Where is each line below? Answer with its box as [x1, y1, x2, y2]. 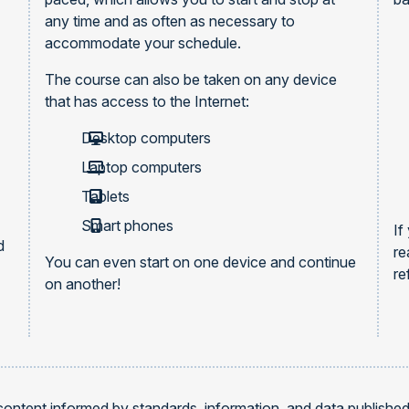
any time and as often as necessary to [44, 12, 295, 30]
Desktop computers [80, 129, 211, 147]
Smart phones [80, 216, 173, 235]
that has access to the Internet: [44, 92, 249, 110]
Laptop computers [80, 158, 202, 176]
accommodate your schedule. [44, 34, 241, 52]
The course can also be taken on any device [44, 70, 337, 89]
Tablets [80, 187, 130, 205]
